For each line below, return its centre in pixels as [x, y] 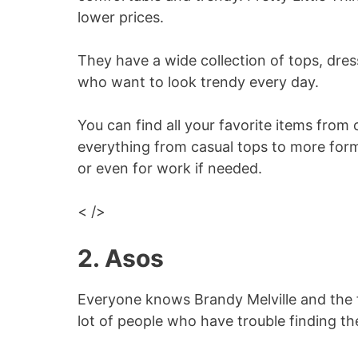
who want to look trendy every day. [198, 82]
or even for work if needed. [170, 168]
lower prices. [121, 17]
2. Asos [121, 258]
